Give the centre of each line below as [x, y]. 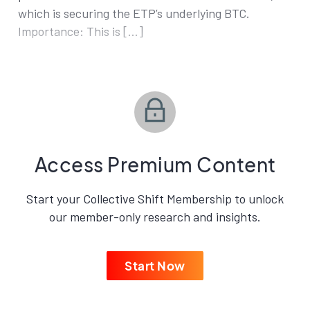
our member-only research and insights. [155, 217]
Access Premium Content [155, 164]
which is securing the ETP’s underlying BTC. [134, 13]
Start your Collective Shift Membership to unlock [155, 199]
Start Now [155, 266]
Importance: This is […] [81, 31]
